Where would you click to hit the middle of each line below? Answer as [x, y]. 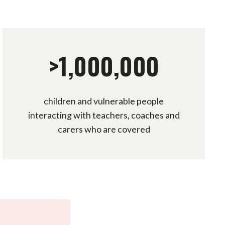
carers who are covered [104, 129]
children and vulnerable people [104, 101]
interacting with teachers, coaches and [104, 115]
